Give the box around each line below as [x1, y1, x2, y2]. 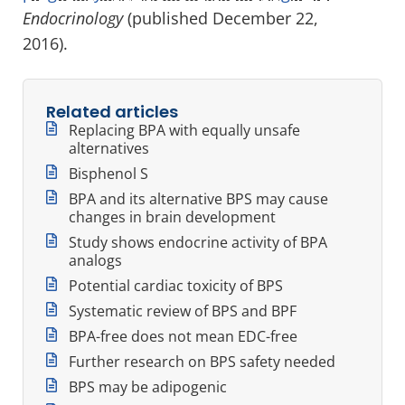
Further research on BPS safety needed [69, 351, 335, 372]
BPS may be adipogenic [69, 376, 227, 397]
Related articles [46, 99, 178, 123]
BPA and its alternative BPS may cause [69, 188, 328, 209]
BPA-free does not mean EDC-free [69, 325, 297, 346]
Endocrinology [23, 6, 123, 29]
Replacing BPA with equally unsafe [69, 119, 300, 140]
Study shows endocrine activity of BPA [69, 231, 327, 252]
